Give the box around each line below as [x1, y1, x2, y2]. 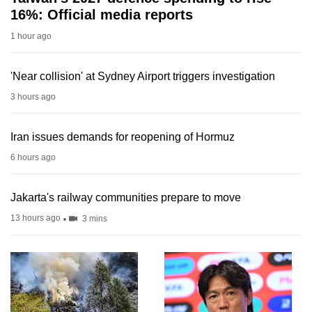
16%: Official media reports [10, 7, 193, 23]
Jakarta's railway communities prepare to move [10, 192, 241, 204]
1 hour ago [10, 31, 52, 42]
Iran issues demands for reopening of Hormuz [10, 131, 235, 143]
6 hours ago [10, 153, 56, 163]
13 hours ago [10, 213, 61, 224]
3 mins [80, 214, 107, 224]
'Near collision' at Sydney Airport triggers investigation [10, 70, 275, 83]
